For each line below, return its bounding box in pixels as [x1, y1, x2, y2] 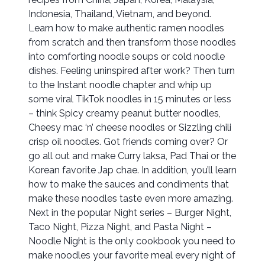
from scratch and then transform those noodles [28, 37, 236, 49]
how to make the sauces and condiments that [28, 179, 229, 190]
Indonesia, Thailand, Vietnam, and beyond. [28, 8, 211, 20]
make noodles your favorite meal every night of [28, 250, 235, 261]
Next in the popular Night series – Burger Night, [28, 207, 231, 219]
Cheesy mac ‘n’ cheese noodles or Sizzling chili [28, 122, 231, 134]
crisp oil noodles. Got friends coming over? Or [28, 136, 228, 148]
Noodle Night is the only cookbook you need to [28, 235, 235, 247]
